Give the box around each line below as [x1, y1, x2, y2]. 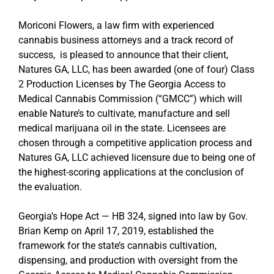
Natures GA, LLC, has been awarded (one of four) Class [18, 63, 254, 75]
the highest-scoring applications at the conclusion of [18, 166, 244, 178]
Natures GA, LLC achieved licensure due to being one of [18, 151, 256, 163]
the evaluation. [18, 180, 82, 193]
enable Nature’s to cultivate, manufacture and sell [18, 107, 230, 119]
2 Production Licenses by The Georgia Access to [18, 78, 226, 90]
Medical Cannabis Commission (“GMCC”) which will [18, 92, 242, 105]
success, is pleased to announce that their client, [18, 48, 228, 61]
